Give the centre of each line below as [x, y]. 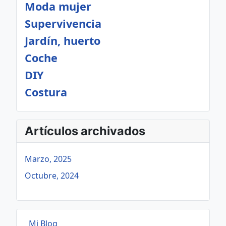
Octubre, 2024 [52, 176]
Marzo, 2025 [48, 159]
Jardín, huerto [63, 41]
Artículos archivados [85, 131]
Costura [46, 92]
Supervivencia [63, 23]
